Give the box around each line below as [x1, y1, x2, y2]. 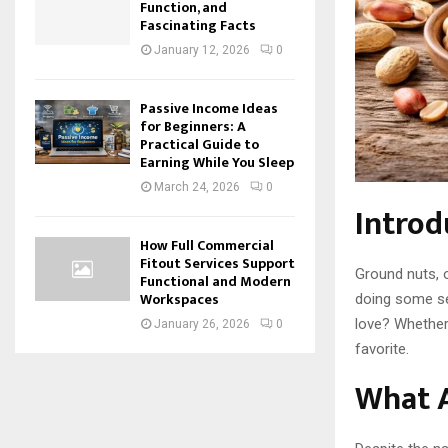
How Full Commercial [140, 234, 274, 258]
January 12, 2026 [154, 43, 250, 58]
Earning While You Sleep [140, 151, 294, 175]
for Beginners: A [140, 115, 246, 139]
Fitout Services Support [140, 252, 295, 276]
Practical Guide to [140, 133, 259, 157]
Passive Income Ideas [140, 97, 278, 121]
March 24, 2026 [154, 180, 240, 195]
